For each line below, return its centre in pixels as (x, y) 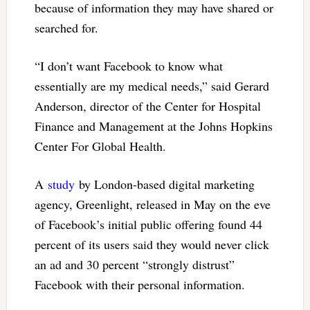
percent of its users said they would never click (152, 245)
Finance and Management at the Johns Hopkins (153, 126)
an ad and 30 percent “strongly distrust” (134, 265)
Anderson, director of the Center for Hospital (147, 106)
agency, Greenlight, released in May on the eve (152, 204)
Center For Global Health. (100, 146)
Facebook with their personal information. (139, 285)
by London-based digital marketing (164, 184)
